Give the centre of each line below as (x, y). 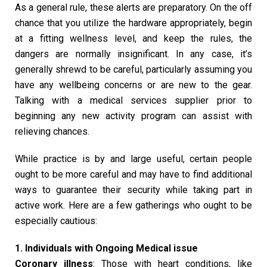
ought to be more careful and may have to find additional (133, 174)
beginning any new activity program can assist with (133, 116)
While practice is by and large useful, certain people (133, 159)
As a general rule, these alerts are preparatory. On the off (133, 7)
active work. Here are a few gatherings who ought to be (133, 205)
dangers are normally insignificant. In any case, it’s (133, 54)
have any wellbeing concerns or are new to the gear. (133, 85)
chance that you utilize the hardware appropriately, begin (133, 23)
